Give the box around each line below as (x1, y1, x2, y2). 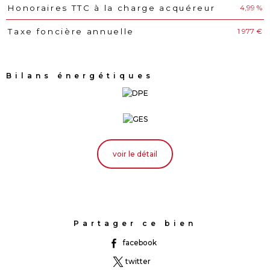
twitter (125, 257, 151, 266)
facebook (123, 237, 157, 247)
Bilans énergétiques (6, 71, 154, 81)
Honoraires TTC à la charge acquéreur (8, 2, 216, 13)
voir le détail (113, 149, 157, 159)
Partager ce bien (74, 218, 196, 228)
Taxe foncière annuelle (8, 27, 134, 37)
